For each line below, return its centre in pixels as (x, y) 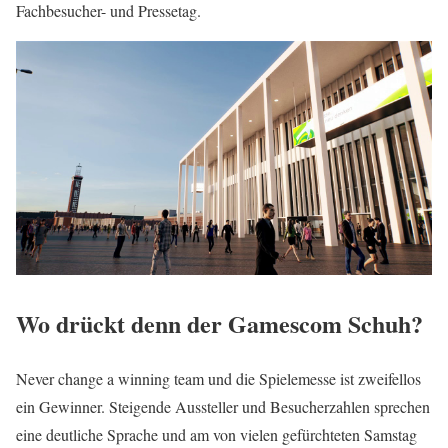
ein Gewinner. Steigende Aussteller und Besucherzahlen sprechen (223, 407)
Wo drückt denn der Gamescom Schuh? (219, 324)
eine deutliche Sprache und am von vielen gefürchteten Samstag (216, 435)
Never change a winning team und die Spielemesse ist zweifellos (218, 379)
